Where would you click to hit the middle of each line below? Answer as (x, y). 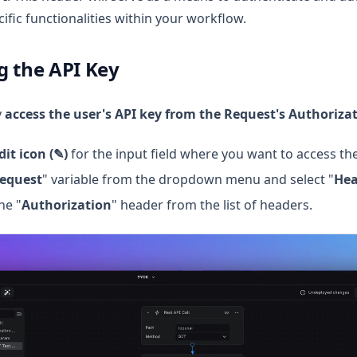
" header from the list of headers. (212, 204)
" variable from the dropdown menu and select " (188, 179)
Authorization (67, 204)
